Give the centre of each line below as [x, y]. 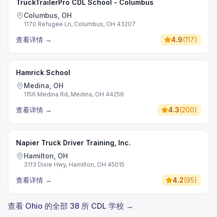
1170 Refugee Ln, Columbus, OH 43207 [80, 24]
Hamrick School [43, 72]
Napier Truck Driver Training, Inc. [73, 143]
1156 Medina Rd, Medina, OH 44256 [74, 94]
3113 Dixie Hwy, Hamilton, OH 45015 [74, 164]
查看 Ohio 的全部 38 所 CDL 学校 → [71, 206]
